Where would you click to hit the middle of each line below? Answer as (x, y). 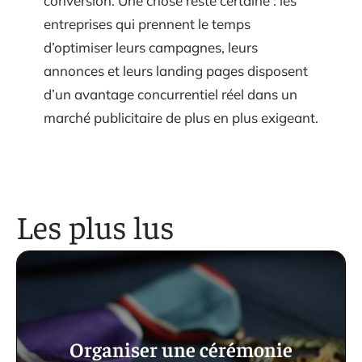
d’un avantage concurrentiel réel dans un (170, 94)
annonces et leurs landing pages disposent (176, 70)
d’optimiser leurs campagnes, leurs (151, 47)
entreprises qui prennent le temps (147, 23)
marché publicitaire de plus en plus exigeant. (181, 117)
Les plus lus (95, 225)
